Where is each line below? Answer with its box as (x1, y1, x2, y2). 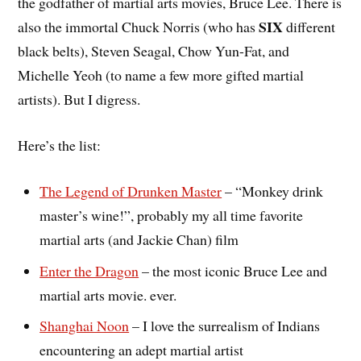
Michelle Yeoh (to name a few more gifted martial (18, 65, 305, 85)
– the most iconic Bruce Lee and (139, 260, 328, 280)
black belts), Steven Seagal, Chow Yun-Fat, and (18, 41, 290, 61)
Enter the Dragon (39, 260, 139, 280)
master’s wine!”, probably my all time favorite (39, 205, 304, 225)
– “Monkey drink (222, 180, 324, 201)
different (283, 17, 336, 37)
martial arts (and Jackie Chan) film (39, 229, 239, 249)
